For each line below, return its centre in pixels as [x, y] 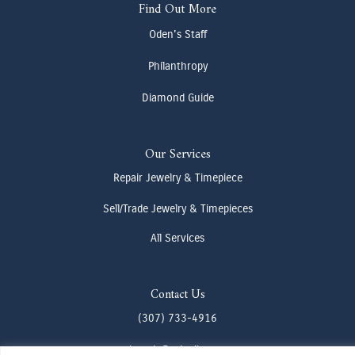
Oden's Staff [177, 35]
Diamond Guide [177, 98]
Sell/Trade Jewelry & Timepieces [177, 208]
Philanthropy [177, 67]
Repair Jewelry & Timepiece [177, 177]
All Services [177, 239]
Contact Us [177, 296]
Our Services [177, 154]
